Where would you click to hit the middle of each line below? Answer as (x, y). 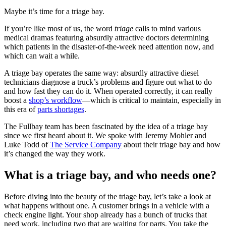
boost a (16, 100)
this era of (21, 109)
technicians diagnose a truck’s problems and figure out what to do (108, 82)
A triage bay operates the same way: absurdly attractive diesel (101, 73)
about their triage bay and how (171, 144)
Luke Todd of (27, 144)
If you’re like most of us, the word (59, 28)
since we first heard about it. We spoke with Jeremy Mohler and (105, 135)
